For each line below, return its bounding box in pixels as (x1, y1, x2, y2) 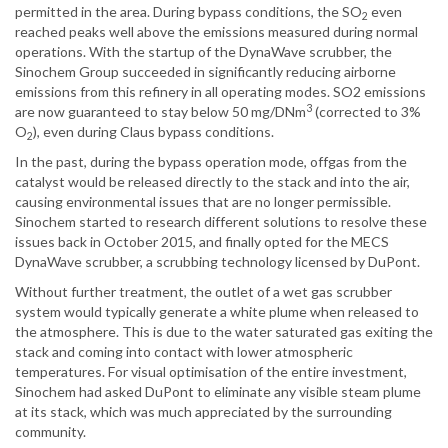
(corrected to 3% (312, 103, 421, 121)
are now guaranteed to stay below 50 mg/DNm (15, 103, 306, 121)
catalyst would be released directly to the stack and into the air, (15, 173, 410, 191)
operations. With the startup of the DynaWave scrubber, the (15, 43, 392, 61)
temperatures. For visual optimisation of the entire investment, (15, 363, 407, 381)
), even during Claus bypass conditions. (33, 123, 274, 141)
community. (15, 423, 86, 441)
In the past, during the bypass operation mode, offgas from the (15, 153, 407, 171)
